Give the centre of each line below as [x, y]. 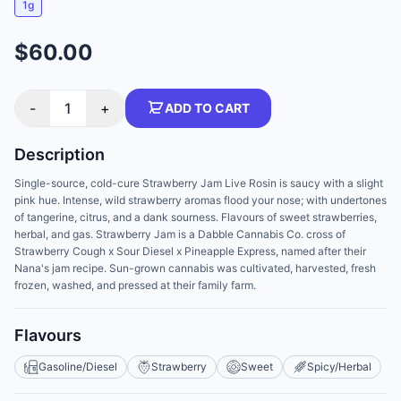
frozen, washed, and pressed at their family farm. [135, 285]
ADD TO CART [207, 108]
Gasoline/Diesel [78, 367]
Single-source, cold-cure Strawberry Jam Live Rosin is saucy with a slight [199, 183]
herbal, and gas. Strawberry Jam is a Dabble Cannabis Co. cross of [180, 234]
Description [60, 154]
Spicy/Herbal [339, 367]
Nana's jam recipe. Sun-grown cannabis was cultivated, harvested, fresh [195, 268]
